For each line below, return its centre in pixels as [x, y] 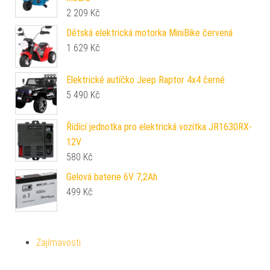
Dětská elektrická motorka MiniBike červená [149, 33]
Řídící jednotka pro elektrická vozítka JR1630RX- [159, 127]
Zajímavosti [58, 242]
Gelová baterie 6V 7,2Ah [112, 177]
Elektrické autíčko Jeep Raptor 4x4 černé [146, 80]
